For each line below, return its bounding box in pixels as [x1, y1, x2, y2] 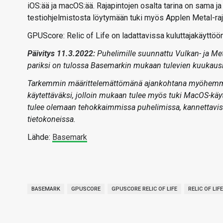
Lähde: [27, 132, 52, 142]
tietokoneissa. [27, 114, 76, 124]
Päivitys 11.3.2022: [27, 49, 97, 58]
